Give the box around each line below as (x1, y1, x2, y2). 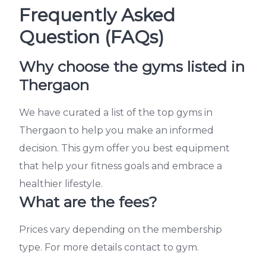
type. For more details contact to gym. (19, 242, 199, 254)
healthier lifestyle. (19, 178, 103, 190)
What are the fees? (19, 193, 157, 211)
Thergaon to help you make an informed (19, 125, 214, 137)
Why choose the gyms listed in (19, 58, 245, 76)
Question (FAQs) (19, 26, 164, 49)
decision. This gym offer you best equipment (19, 142, 230, 154)
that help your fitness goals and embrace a (19, 160, 222, 172)
